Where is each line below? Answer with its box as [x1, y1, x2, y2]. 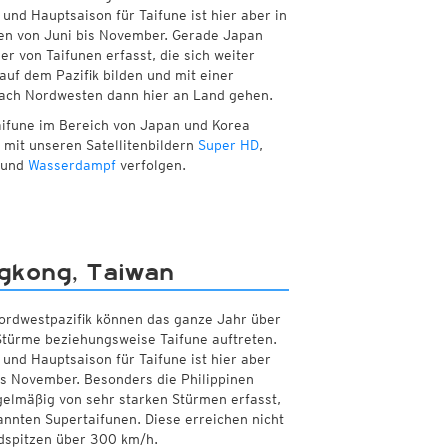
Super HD [197, 137, 259, 154]
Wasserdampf [27, 157, 116, 174]
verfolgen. [115, 157, 186, 174]
